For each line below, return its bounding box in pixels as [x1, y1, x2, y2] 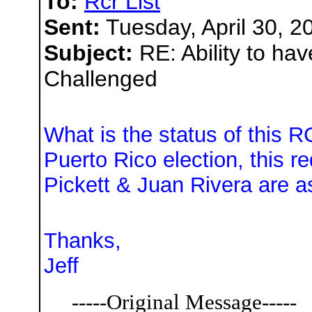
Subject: [44, 40, 133, 65]
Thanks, [44, 228, 121, 253]
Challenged [44, 65, 157, 91]
